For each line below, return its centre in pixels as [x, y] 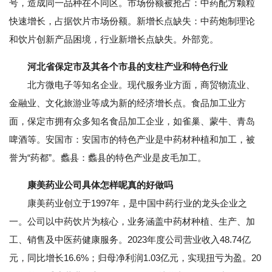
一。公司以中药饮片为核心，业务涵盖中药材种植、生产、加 [132, 222]
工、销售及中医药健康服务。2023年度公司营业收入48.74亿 [130, 240]
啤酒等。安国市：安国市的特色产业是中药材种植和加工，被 [132, 140]
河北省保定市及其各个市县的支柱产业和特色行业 [127, 67]
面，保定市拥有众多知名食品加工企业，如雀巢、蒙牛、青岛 [132, 121]
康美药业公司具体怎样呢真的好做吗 [100, 185]
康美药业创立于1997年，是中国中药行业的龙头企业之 [128, 203]
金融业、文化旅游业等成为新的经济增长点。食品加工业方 [127, 103]
